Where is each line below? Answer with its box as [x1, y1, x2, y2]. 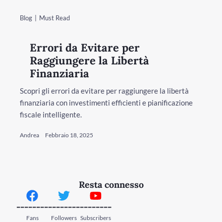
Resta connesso [78, 179, 144, 191]
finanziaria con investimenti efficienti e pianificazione [20, 98, 193, 108]
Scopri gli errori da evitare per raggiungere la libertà [20, 86, 189, 96]
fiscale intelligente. [20, 110, 82, 119]
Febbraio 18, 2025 [45, 131, 93, 139]
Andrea [20, 131, 39, 139]
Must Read [39, 14, 70, 22]
